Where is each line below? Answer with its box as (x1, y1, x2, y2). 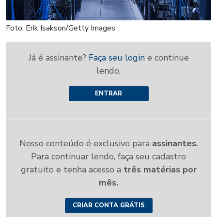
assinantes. (152, 138, 198, 150)
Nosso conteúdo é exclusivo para (19, 138, 152, 150)
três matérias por (123, 164, 197, 176)
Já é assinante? (28, 52, 89, 64)
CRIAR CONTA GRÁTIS (72, 201, 145, 210)
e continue (147, 52, 189, 64)
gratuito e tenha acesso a (20, 164, 124, 176)
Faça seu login (88, 52, 147, 64)
